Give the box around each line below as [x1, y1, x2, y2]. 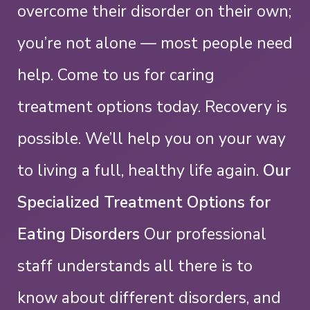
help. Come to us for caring [17, 64, 215, 86]
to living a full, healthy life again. [17, 159, 259, 181]
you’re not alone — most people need [17, 32, 293, 54]
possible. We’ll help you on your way [17, 127, 286, 149]
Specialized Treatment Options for [17, 191, 271, 213]
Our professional [144, 223, 266, 245]
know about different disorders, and [17, 286, 281, 309]
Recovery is [205, 95, 287, 118]
